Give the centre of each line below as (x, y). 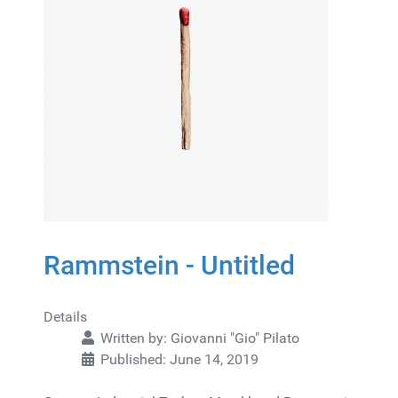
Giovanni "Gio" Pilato (235, 338)
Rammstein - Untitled (169, 265)
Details (65, 317)
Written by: (134, 338)
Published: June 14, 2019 (179, 359)
